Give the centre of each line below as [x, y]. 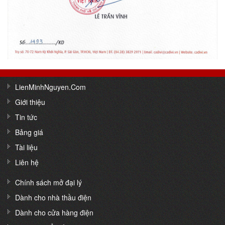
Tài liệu [26, 147]
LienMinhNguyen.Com [50, 87]
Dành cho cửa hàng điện [54, 212]
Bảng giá [29, 132]
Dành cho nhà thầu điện [53, 197]
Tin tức [26, 117]
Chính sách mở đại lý [48, 182]
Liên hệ [27, 162]
